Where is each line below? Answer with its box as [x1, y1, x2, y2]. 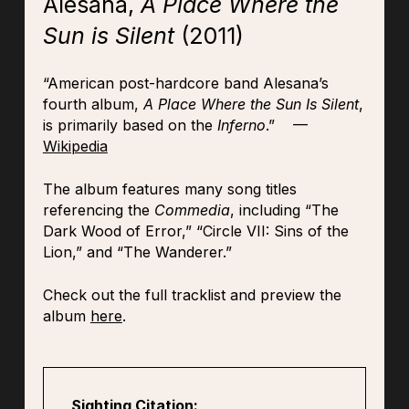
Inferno [216, 116, 266, 135]
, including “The [229, 201, 339, 220]
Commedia [153, 201, 230, 220]
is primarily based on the [42, 116, 217, 135]
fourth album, [42, 95, 143, 114]
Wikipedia [42, 137, 108, 156]
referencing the [42, 201, 154, 220]
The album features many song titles [42, 180, 297, 199]
